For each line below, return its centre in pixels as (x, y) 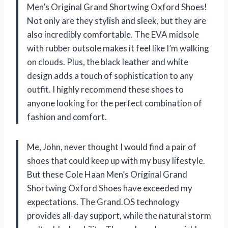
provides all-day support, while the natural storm (119, 216)
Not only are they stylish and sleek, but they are (117, 21)
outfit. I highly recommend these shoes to (105, 90)
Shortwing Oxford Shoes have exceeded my (110, 188)
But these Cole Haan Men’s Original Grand (107, 175)
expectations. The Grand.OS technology (103, 202)
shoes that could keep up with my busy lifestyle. (116, 161)
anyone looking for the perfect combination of (115, 103)
